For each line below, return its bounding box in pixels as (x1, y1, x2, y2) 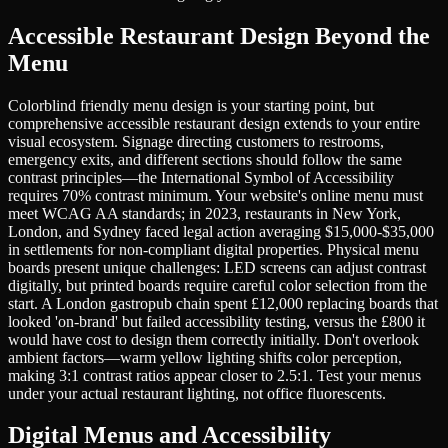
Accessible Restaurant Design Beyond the (8, 22, 430, 49)
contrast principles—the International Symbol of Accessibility (8, 168, 394, 186)
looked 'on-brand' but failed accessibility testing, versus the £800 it (8, 312, 425, 330)
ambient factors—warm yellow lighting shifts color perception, (8, 348, 402, 366)
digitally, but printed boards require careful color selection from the (8, 276, 427, 294)
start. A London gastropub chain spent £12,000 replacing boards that (8, 294, 438, 312)
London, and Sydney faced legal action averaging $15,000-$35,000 (8, 222, 434, 240)
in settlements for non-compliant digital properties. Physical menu (8, 240, 419, 258)
